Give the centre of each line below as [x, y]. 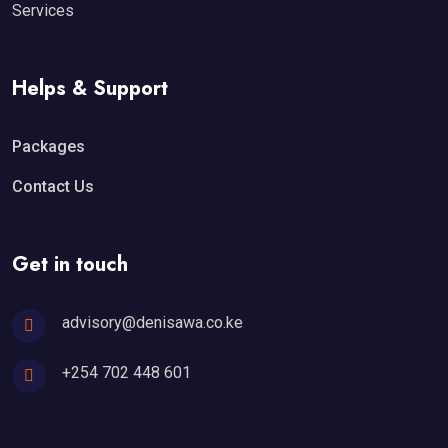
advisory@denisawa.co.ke [152, 322]
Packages [48, 146]
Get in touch [70, 264]
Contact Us [53, 186]
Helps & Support [90, 88]
